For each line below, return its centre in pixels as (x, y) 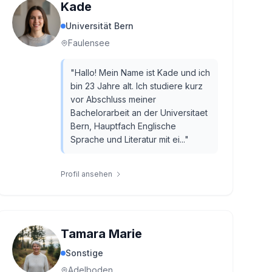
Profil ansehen (86, 174)
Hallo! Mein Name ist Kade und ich (142, 73)
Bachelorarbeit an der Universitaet (139, 113)
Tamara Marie (101, 234)
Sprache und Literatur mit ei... (127, 139)
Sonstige (84, 253)
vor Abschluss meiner (113, 99)
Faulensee (89, 43)
